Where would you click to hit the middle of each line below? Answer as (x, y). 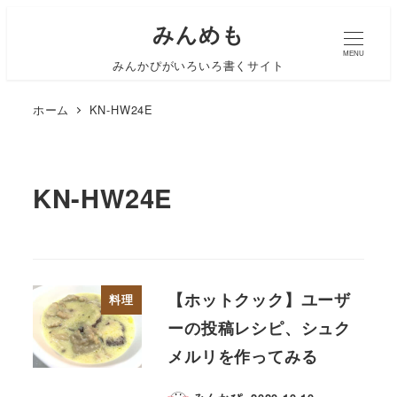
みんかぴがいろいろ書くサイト (198, 66)
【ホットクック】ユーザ (259, 300)
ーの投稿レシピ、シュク (259, 328)
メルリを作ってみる (243, 356)
